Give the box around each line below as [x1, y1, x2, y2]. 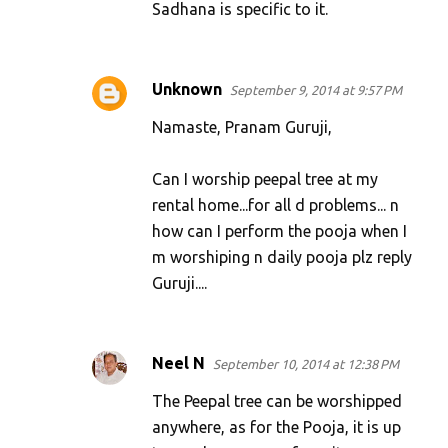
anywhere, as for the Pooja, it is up [152, 418, 401, 437]
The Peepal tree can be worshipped [152, 392, 402, 411]
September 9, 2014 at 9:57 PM [230, 83, 402, 98]
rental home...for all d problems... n [152, 196, 399, 215]
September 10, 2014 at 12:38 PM [213, 357, 399, 372]
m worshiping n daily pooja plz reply [152, 248, 412, 267]
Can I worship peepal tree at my [152, 170, 378, 189]
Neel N [152, 354, 205, 373]
